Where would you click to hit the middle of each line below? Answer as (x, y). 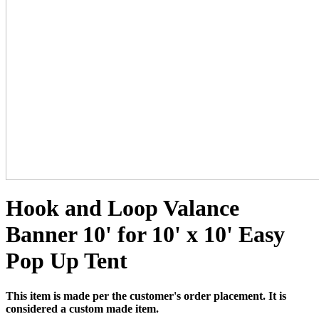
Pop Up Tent (67, 261)
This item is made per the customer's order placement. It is (146, 296)
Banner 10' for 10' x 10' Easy (145, 235)
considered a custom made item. (82, 308)
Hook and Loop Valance (122, 208)
